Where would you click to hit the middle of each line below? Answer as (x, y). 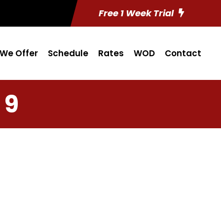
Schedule (68, 53)
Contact (183, 53)
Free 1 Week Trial (136, 13)
